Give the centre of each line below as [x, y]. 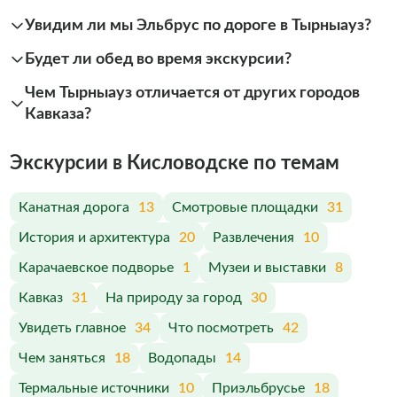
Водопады [182, 358]
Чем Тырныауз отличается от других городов [192, 92]
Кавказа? [58, 113]
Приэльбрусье [258, 388]
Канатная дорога [74, 207]
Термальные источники [93, 388]
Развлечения [253, 237]
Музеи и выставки [267, 268]
